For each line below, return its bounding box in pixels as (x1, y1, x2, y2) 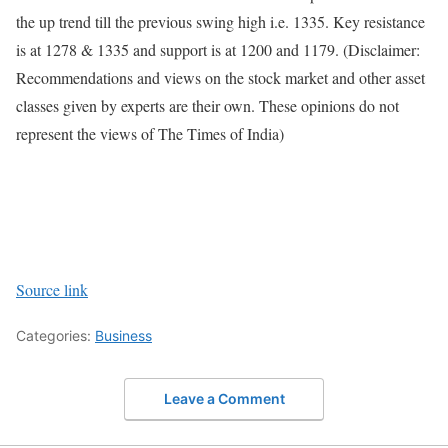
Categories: (16, 327, 95, 345)
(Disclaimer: (343, 39, 420, 61)
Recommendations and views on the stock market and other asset (16, 67, 425, 89)
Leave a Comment (163, 389, 285, 407)
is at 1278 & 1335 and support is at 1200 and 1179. (16, 39, 343, 61)
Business (95, 327, 152, 345)
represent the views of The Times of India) (16, 123, 284, 145)
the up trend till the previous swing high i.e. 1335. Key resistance (16, 11, 425, 33)
